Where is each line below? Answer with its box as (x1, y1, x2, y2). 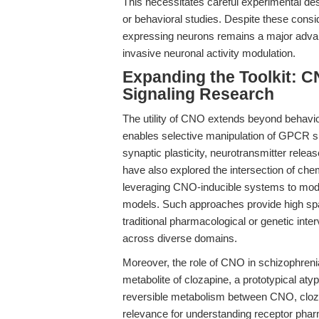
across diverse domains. (122, 232, 237, 244)
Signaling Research (122, 85, 274, 103)
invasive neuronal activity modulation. (122, 47, 296, 59)
